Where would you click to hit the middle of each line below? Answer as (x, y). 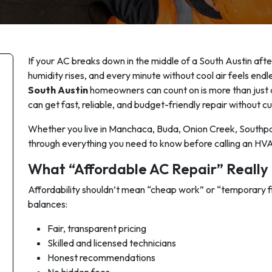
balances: (48, 204)
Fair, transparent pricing (97, 228)
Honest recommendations (101, 257)
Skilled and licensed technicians (112, 243)
